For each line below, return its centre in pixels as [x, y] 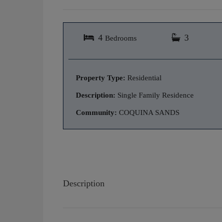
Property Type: [101, 78]
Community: [96, 112]
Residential [143, 78]
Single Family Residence [155, 95]
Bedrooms [121, 38]
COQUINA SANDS [148, 112]
